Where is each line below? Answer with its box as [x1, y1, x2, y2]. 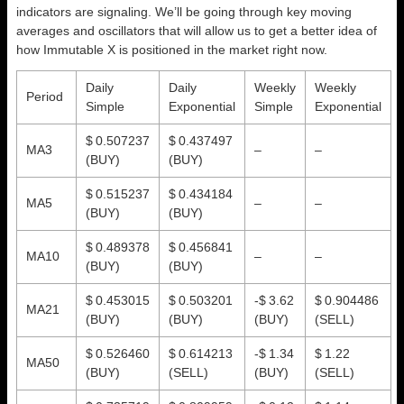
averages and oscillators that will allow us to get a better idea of [16, 23, 377, 38]
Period [26, 88, 63, 104]
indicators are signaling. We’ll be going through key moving [16, 4, 352, 19]
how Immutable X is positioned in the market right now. [16, 41, 327, 57]
